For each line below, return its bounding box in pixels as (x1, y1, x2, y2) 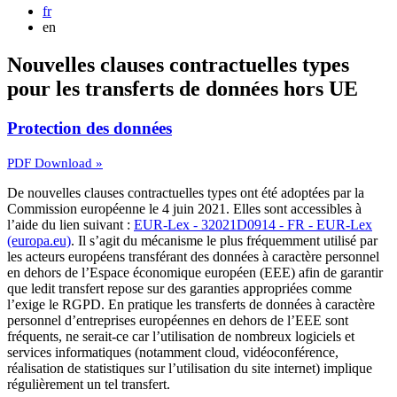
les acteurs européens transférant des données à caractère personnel (7, 248, 379, 264)
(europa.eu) (7, 232, 71, 248)
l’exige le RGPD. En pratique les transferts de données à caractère (7, 296, 375, 312)
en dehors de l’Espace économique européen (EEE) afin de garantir (7, 264, 383, 280)
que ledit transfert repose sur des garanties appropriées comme (7, 280, 352, 296)
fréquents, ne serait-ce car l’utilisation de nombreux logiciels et (7, 328, 354, 344)
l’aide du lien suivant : (7, 216, 134, 232)
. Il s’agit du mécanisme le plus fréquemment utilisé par (71, 232, 378, 248)
